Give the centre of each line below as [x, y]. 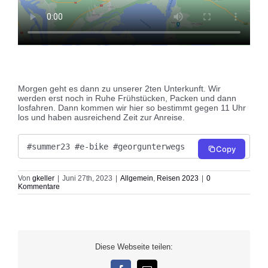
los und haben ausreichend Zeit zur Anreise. [101, 118]
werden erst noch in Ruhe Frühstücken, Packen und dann [127, 98]
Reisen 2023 [178, 178]
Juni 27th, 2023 [87, 178]
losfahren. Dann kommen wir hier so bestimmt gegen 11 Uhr [132, 108]
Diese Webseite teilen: [134, 247]
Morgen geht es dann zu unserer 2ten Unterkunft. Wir [119, 89]
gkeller [43, 178]
